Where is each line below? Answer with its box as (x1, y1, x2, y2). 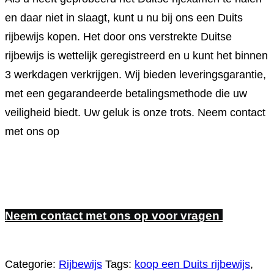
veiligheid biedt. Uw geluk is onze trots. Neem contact (5, 106, 265, 119)
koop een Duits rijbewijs (135, 258, 250, 270)
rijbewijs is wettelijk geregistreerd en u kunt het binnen (5, 50, 268, 62)
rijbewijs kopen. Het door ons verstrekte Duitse (5, 31, 232, 43)
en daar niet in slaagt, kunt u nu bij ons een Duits (5, 12, 243, 24)
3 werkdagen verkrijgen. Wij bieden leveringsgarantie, (5, 68, 266, 81)
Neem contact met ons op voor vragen (5, 209, 223, 222)
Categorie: (5, 258, 59, 270)
